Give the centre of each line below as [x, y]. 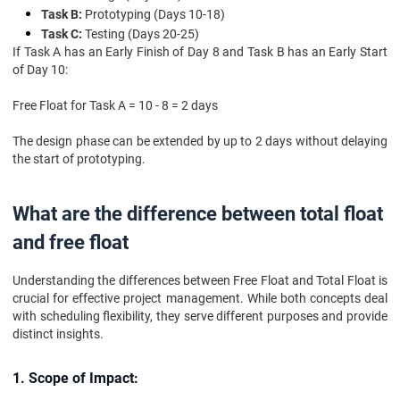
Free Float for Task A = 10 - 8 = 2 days [115, 105]
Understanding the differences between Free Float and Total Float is [200, 280]
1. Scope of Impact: [75, 378]
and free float [71, 242]
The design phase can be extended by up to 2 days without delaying [200, 141]
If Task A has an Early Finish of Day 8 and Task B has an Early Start [200, 52]
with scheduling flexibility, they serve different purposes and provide [200, 316]
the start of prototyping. [79, 159]
